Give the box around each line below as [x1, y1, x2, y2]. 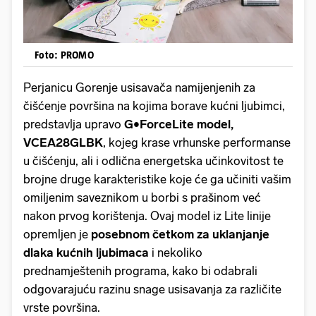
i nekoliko [149, 245, 202, 260]
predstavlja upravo [23, 117, 121, 132]
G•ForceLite [121, 117, 194, 132]
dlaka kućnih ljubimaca [23, 245, 149, 260]
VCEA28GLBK [23, 135, 103, 150]
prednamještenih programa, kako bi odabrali [23, 264, 257, 279]
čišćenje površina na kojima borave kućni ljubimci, [23, 99, 285, 114]
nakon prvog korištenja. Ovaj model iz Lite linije [23, 209, 271, 224]
